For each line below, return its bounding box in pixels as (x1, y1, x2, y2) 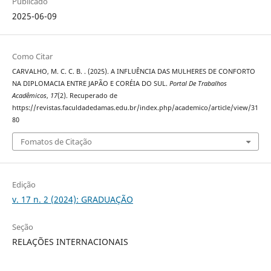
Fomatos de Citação (20, 135, 92, 147)
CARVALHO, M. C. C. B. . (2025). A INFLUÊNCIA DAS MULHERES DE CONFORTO (11, 67, 255, 76)
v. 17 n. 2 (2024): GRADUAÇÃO (11, 193, 133, 205)
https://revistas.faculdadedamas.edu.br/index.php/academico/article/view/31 (11, 103, 258, 113)
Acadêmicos (11, 91, 47, 100)
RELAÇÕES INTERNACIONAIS (11, 235, 128, 247)
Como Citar (11, 51, 53, 62)
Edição (11, 178, 36, 190)
